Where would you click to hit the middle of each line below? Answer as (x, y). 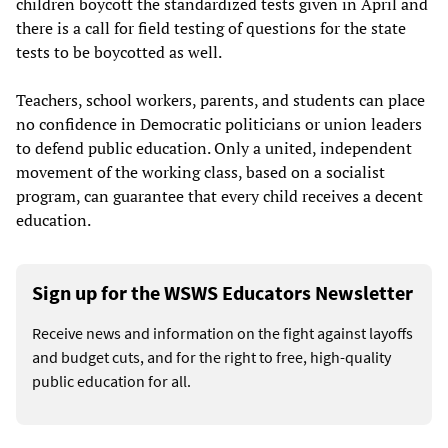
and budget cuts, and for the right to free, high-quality (211, 356)
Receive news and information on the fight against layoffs (222, 332)
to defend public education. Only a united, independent (214, 147)
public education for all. (111, 380)
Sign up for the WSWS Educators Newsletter (222, 292)
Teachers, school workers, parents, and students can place (220, 99)
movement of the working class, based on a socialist (200, 171)
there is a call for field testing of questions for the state (211, 27)
